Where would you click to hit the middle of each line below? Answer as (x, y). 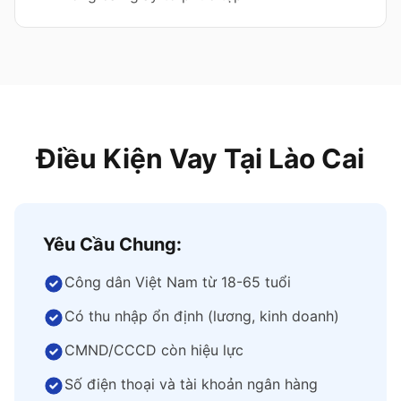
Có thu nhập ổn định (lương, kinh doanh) (202, 316)
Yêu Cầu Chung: (112, 244)
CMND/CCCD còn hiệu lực (154, 350)
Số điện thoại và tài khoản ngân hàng (191, 384)
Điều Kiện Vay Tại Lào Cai (200, 158)
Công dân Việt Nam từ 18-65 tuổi (178, 282)
